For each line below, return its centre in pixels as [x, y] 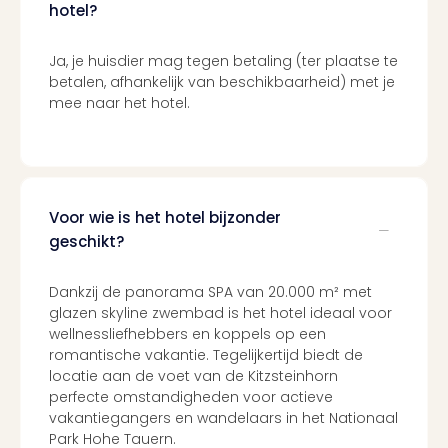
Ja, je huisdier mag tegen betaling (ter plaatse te [223, 61]
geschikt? [86, 241]
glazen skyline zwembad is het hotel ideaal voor [220, 313]
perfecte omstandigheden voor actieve [191, 397]
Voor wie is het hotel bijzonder [165, 217]
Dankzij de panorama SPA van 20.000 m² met [210, 292]
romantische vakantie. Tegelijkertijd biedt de [206, 355]
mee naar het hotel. [119, 103]
